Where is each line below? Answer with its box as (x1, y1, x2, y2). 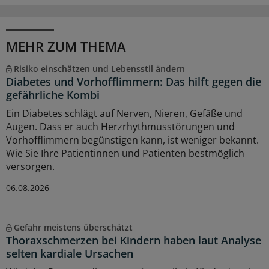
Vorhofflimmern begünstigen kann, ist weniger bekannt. (6, 133, 259, 147)
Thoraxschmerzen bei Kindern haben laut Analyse (6, 232, 261, 247)
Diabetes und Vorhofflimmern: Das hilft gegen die (6, 74, 261, 89)
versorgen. (6, 159, 55, 173)
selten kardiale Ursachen (6, 246, 133, 261)
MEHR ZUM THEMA (6, 37, 126, 55)
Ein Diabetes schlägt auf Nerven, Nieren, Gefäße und (6, 106, 243, 120)
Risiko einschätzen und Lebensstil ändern (13, 62, 185, 74)
